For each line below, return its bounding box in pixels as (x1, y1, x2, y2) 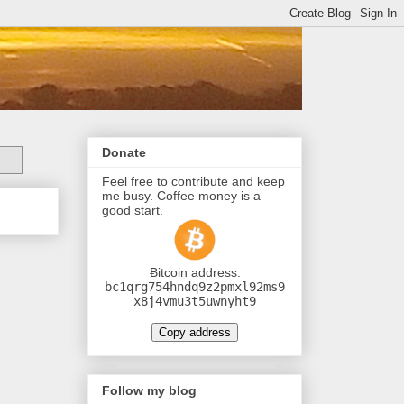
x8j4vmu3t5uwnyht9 (133, 294, 256, 309)
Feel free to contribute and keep (102, 174, 285, 189)
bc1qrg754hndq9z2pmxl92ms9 (105, 280, 285, 295)
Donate (102, 145, 146, 161)
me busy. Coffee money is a (102, 188, 261, 204)
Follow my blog (102, 382, 197, 398)
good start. (102, 203, 163, 218)
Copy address (159, 326, 231, 340)
